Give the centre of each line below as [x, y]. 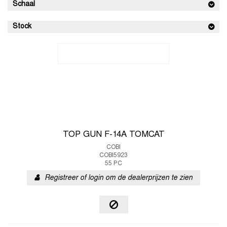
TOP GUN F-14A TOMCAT [113, 135]
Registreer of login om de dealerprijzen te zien [119, 178]
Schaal [24, 4]
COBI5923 [113, 156]
